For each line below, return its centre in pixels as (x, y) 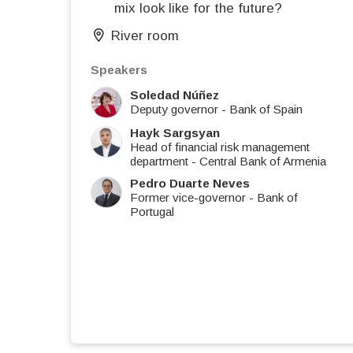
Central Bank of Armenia (263, 162)
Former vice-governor (188, 198)
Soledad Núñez (175, 95)
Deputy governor (174, 110)
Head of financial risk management (220, 147)
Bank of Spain (266, 110)
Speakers (119, 70)
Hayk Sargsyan (175, 133)
